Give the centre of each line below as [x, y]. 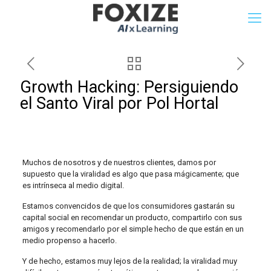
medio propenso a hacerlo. [69, 240]
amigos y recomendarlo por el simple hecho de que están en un [133, 229]
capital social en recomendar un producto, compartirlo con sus [132, 217]
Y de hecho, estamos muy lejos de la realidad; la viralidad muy [129, 261]
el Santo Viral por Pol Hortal [119, 103]
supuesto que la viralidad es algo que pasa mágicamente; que [130, 174]
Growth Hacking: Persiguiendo [129, 87]
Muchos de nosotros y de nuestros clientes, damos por [119, 162]
